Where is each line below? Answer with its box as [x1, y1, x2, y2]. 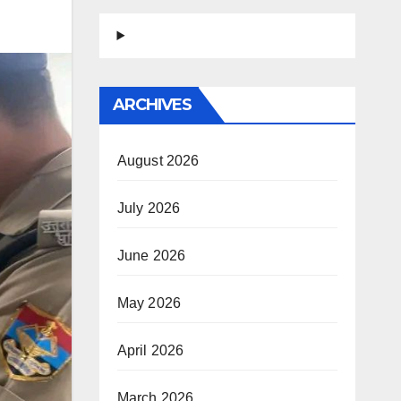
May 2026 [116, 295, 182, 311]
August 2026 [116, 153, 200, 168]
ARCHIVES [112, 95, 192, 115]
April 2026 [116, 343, 184, 358]
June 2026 [116, 248, 186, 263]
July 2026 [116, 200, 181, 216]
